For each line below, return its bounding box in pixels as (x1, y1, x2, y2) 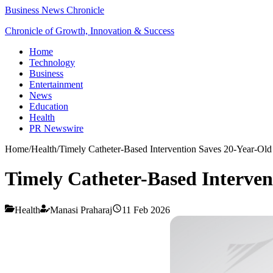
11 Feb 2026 (122, 204, 170, 215)
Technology (29, 57, 75, 68)
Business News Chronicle (5, 5, 104, 15)
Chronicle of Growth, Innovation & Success (5, 26, 174, 36)
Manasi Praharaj (50, 204, 112, 215)
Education (29, 101, 68, 112)
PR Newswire (29, 123, 83, 133)
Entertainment (29, 79, 83, 90)
